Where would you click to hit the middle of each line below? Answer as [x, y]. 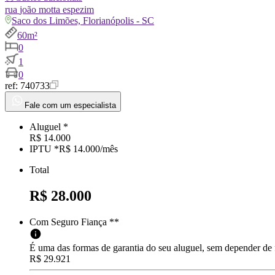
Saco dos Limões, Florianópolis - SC [83, 21]
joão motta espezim [57, 10]
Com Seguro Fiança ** [74, 222]
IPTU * [44, 149]
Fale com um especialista [70, 106]
